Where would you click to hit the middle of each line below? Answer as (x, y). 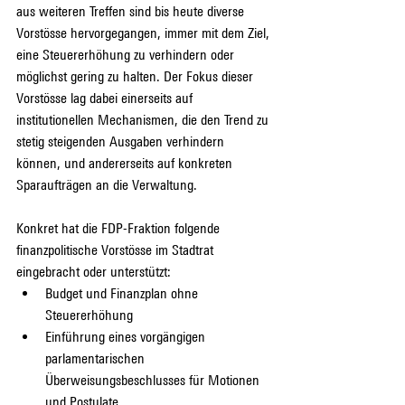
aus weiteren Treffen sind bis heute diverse (132, 11)
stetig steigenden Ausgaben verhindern (122, 141)
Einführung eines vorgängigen (127, 336)
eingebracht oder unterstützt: (94, 271)
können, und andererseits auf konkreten (126, 163)
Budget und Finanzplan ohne (123, 293)
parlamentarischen (97, 358)
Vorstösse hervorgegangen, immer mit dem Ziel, (145, 33)
